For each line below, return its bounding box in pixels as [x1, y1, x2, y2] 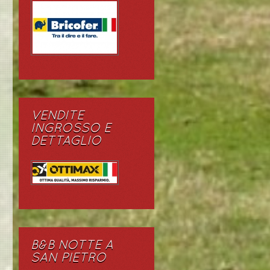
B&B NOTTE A [31, 240, 113, 251]
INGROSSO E [31, 123, 111, 134]
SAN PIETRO [31, 253, 106, 264]
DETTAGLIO [31, 136, 101, 147]
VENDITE [31, 110, 84, 122]
